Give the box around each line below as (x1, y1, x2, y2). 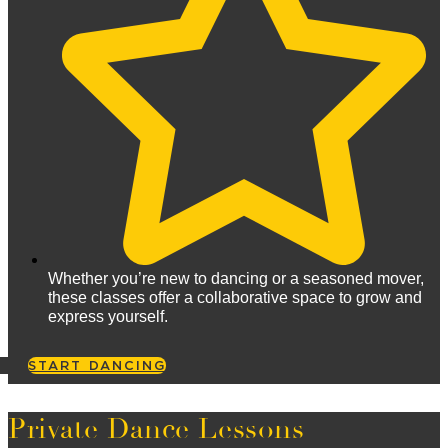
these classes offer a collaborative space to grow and (48, 289, 422, 307)
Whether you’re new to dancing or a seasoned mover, (48, 270, 424, 288)
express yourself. (48, 308, 168, 326)
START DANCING (28, 357, 167, 375)
